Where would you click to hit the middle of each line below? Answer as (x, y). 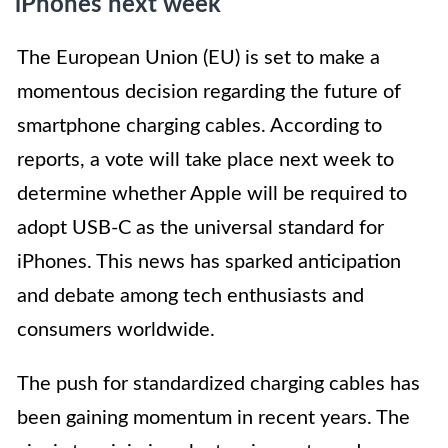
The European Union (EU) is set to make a (198, 58)
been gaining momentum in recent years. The (213, 418)
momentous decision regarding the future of (209, 92)
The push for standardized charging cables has (218, 384)
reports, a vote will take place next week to (205, 160)
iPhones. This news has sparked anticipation (209, 262)
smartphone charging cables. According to (199, 126)
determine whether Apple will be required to (212, 194)
